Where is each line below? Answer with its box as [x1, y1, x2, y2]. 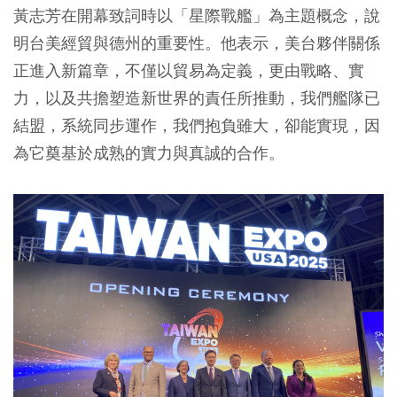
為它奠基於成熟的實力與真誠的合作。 [13, 142, 284, 163]
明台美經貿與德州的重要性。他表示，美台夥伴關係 [13, 32, 380, 53]
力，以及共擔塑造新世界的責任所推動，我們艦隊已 [13, 87, 380, 108]
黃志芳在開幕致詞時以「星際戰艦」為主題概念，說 [13, 4, 380, 26]
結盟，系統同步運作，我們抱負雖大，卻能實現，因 [13, 114, 380, 136]
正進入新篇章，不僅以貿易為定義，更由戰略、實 [13, 59, 364, 81]
